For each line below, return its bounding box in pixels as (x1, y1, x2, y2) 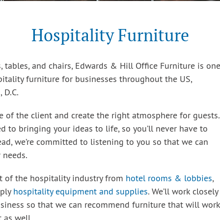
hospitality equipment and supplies (13, 187, 148, 198)
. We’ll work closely (148, 187, 218, 198)
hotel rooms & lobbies (126, 173, 212, 185)
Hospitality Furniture (31, 25, 189, 46)
